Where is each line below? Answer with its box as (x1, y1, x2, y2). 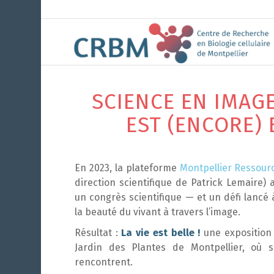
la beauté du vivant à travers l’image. (75, 206, 240, 218)
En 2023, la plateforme (75, 162, 180, 174)
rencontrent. (75, 256, 133, 268)
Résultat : (75, 227, 122, 239)
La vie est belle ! (121, 227, 201, 239)
